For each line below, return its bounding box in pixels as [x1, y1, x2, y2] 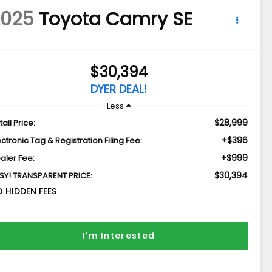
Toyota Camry [39, 7, 168, 33]
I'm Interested [82, 229, 155, 242]
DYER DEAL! [90, 81, 148, 97]
